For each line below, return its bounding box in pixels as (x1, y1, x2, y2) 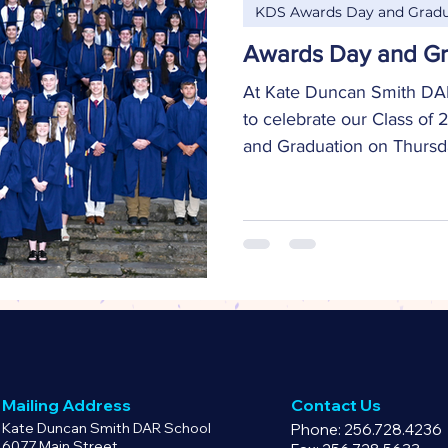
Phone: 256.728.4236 (291, 420, 442, 440)
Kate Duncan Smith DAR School (2, 419, 211, 438)
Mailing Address (2, 395, 131, 416)
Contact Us (291, 395, 381, 416)
